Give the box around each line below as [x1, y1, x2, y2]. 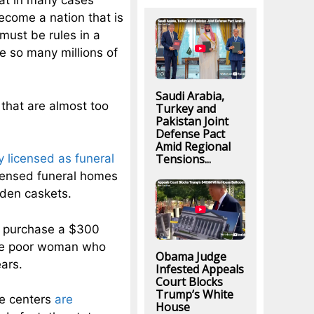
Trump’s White [155, 286, 233, 302]
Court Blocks [155, 273, 223, 289]
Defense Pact [155, 125, 225, 142]
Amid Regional [155, 138, 231, 154]
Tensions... [155, 151, 211, 167]
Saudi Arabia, [155, 88, 224, 104]
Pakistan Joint [155, 113, 228, 129]
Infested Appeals [155, 261, 244, 277]
